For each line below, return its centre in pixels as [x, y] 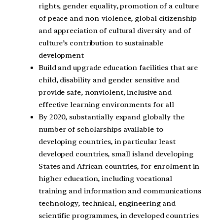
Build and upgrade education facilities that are [118, 68]
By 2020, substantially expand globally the [111, 117]
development [61, 55]
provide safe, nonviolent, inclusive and [105, 92]
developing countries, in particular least [107, 142]
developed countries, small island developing [116, 154]
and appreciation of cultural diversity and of [115, 31]
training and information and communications [120, 191]
